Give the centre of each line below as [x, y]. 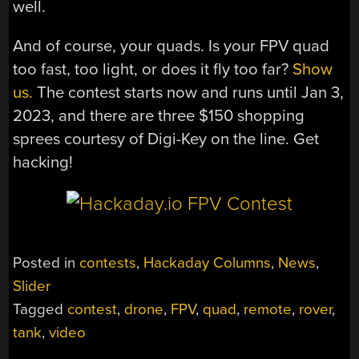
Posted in [46, 263]
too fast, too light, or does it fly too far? [153, 70]
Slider [32, 286]
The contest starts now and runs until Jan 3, [189, 93]
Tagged [40, 310]
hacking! [43, 163]
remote [268, 310]
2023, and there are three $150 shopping [159, 116]
